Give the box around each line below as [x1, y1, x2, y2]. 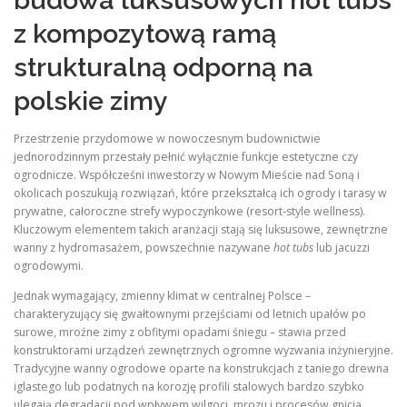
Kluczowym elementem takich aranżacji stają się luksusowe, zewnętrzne [14, 222, 388, 238]
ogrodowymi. [14, 258, 84, 274]
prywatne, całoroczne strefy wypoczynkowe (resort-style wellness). [14, 203, 365, 220]
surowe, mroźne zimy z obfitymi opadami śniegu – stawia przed [14, 324, 346, 341]
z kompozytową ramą [14, 18, 276, 49]
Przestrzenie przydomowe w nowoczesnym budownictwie [14, 131, 321, 147]
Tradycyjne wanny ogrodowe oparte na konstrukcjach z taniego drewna [14, 361, 389, 377]
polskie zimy [14, 85, 168, 116]
